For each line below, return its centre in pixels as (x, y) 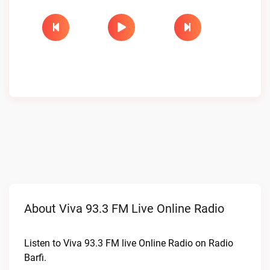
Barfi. (35, 258)
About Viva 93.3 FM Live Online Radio (124, 209)
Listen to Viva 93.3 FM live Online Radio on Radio (129, 243)
